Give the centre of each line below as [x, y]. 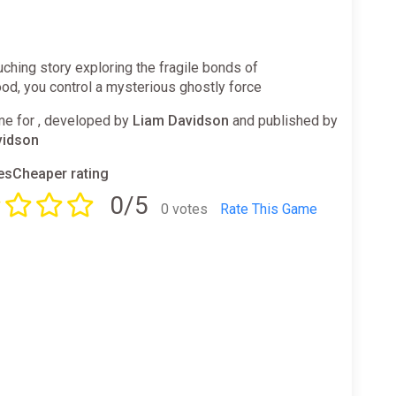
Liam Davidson [181, 120]
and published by [284, 120]
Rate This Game [269, 209]
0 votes [185, 209]
